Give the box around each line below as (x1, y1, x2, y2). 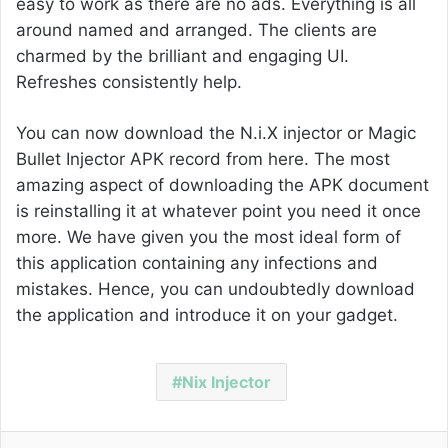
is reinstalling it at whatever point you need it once (16, 201, 421, 222)
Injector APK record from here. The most (61, 149, 390, 170)
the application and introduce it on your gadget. (16, 305, 398, 326)
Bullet (16, 149, 61, 170)
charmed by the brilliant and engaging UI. (16, 46, 349, 67)
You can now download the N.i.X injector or (16, 123, 368, 144)
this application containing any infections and (16, 253, 378, 274)
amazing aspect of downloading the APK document (16, 175, 429, 196)
